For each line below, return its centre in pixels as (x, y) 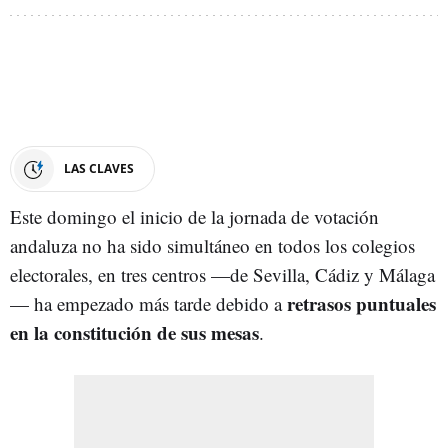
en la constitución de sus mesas (134, 332)
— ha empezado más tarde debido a (148, 303)
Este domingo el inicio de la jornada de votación (194, 216)
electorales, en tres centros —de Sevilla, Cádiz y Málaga (222, 274)
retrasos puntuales (361, 303)
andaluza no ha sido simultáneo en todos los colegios (212, 245)
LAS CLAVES (99, 168)
